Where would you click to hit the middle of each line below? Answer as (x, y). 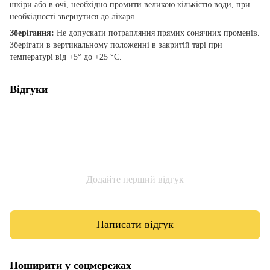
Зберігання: (32, 33)
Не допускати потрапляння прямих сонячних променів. (157, 33)
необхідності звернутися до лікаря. (74, 16)
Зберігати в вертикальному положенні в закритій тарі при (116, 45)
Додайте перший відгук (135, 179)
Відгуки (29, 89)
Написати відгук (135, 224)
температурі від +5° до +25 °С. (66, 57)
